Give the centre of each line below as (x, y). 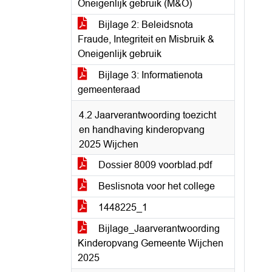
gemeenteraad (109, 90)
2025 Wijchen (109, 144)
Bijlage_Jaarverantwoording (158, 229)
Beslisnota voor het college (155, 186)
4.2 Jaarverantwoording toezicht (148, 115)
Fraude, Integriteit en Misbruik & (146, 39)
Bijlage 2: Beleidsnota (144, 25)
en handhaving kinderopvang (142, 130)
